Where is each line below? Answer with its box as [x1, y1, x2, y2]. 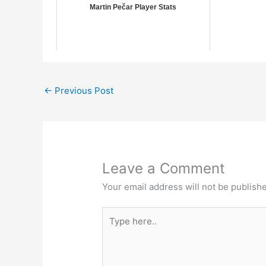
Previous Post [52, 84, 113, 96]
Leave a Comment [102, 159, 226, 177]
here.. [102, 222, 126, 234]
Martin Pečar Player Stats [90, 2, 177, 11]
